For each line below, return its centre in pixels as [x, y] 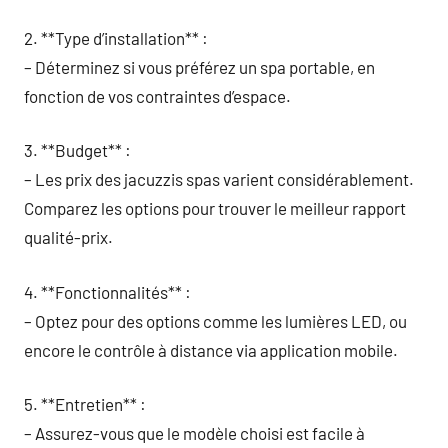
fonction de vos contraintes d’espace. [157, 95]
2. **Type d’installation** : [116, 37]
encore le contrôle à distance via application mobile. [211, 349]
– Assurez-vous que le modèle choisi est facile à [194, 433]
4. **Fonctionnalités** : [107, 291]
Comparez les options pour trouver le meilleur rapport [215, 208]
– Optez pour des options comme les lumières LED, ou [215, 320]
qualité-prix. [68, 237]
